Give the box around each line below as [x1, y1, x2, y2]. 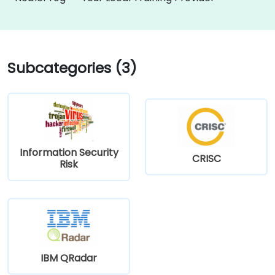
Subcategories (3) [7, 57, 137, 78]
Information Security [19, 145, 118, 160]
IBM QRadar [41, 250, 97, 265]
